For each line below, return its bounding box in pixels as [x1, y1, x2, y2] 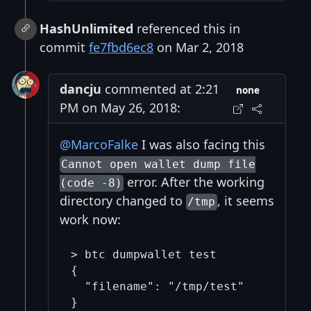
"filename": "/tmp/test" [70, 279, 244, 293]
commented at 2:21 [101, 81, 219, 98]
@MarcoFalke [60, 136, 138, 153]
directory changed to [60, 192, 186, 210]
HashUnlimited [40, 20, 133, 37]
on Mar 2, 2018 [153, 39, 244, 56]
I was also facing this [138, 136, 265, 153]
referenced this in [133, 20, 240, 37]
